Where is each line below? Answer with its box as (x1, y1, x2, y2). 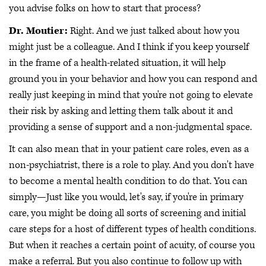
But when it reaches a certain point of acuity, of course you (9, 239, 255, 252)
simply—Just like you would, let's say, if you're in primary (9, 191, 243, 204)
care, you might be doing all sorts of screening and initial (9, 207, 246, 220)
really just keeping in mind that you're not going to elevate (9, 88, 253, 102)
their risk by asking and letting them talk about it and (9, 104, 233, 118)
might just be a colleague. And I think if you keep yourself (9, 40, 249, 53)
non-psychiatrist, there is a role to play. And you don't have (9, 159, 254, 172)
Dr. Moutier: (9, 24, 68, 37)
